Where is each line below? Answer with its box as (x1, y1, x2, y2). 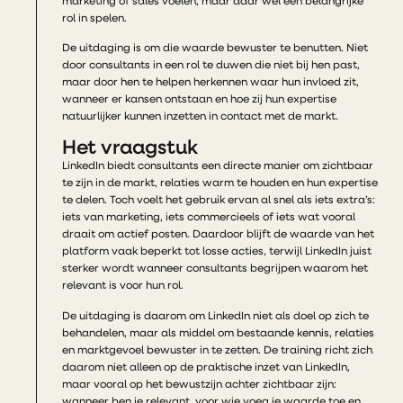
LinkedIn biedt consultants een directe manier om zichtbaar (61, 161, 373, 173)
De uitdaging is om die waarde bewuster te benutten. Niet (61, 43, 368, 55)
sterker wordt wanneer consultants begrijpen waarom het (61, 264, 368, 275)
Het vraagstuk (61, 139, 198, 159)
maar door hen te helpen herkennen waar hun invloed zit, (61, 77, 359, 89)
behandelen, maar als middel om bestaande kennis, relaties (61, 327, 374, 339)
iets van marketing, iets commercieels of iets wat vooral (61, 212, 355, 224)
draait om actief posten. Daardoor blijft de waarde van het (61, 229, 374, 241)
